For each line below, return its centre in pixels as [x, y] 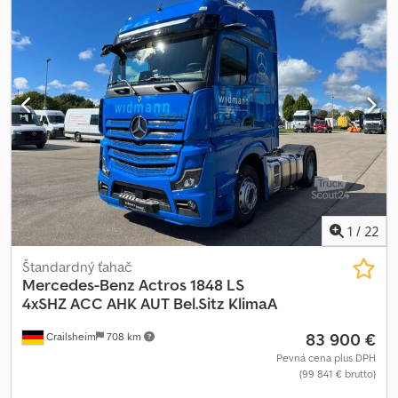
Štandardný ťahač [77, 266]
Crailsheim [70, 336]
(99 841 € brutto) [338, 373]
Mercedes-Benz [79, 284]
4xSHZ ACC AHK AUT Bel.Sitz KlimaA [150, 303]
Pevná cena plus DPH [326, 357]
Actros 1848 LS [191, 284]
